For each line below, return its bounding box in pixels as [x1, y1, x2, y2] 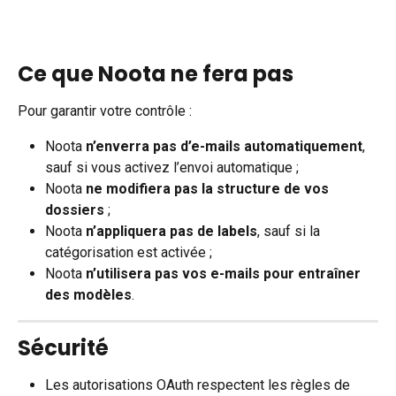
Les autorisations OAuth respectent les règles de [45, 377, 354, 394]
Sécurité [18, 333, 109, 363]
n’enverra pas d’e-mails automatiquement [86, 138, 362, 156]
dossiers [45, 202, 104, 219]
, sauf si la [257, 223, 324, 240]
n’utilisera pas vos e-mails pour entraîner [86, 265, 364, 283]
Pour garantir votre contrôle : [18, 102, 192, 119]
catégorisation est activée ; [45, 244, 212, 262]
